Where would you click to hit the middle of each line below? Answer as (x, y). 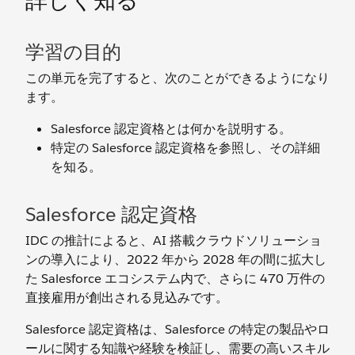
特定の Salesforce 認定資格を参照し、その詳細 (185, 148)
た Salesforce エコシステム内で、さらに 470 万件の (175, 279)
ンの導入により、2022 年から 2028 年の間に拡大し (176, 260)
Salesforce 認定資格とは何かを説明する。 (171, 129)
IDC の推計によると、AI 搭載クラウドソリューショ (174, 240)
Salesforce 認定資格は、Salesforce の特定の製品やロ (177, 329)
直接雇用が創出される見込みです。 (127, 298)
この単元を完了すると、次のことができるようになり (177, 78)
